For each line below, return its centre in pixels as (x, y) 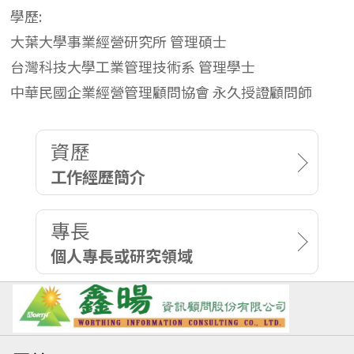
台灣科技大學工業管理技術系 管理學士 (133, 67)
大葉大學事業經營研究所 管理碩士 (119, 41)
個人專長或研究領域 (121, 255)
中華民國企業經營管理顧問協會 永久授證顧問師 (162, 92)
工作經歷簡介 (98, 176)
